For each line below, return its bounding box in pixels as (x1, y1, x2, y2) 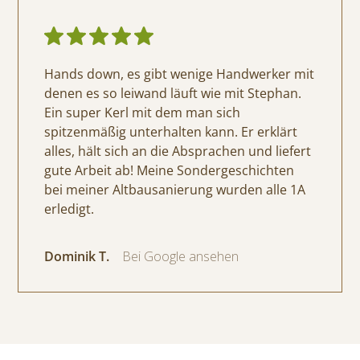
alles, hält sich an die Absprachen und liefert (44, 142, 312, 161)
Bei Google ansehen (122, 247, 239, 266)
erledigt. (44, 200, 95, 219)
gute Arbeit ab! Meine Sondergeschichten (44, 162, 295, 180)
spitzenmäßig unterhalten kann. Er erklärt (44, 123, 298, 141)
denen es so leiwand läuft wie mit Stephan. (44, 84, 302, 103)
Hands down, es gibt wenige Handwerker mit (44, 65, 315, 84)
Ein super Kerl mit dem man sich (44, 104, 241, 122)
